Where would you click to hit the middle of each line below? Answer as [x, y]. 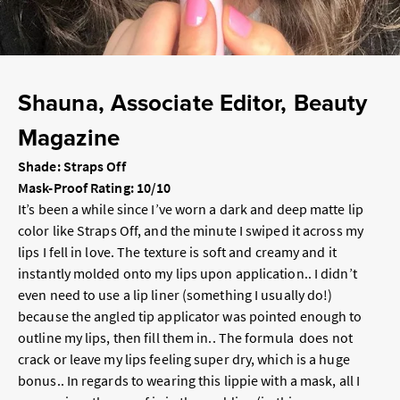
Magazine [69, 138]
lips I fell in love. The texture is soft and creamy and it [177, 252]
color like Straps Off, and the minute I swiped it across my [191, 231]
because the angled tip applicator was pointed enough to [190, 317]
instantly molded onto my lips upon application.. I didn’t [187, 274]
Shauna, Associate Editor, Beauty [193, 103]
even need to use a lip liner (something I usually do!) [175, 295]
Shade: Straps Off [72, 167]
